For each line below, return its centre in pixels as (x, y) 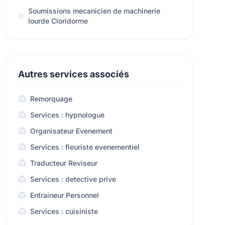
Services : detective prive (73, 179)
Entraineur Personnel (64, 195)
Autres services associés (73, 74)
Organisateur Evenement (71, 131)
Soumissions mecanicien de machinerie (94, 11)
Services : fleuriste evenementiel (85, 147)
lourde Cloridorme (58, 21)
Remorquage (51, 99)
